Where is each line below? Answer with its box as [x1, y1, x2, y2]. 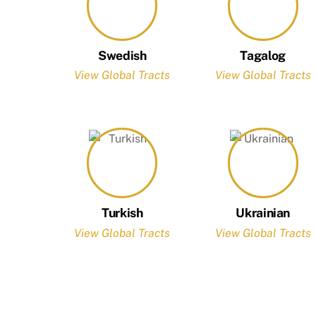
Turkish [101, 205, 143, 221]
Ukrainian [236, 205, 291, 221]
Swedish [97, 47, 147, 63]
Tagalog [240, 47, 286, 63]
